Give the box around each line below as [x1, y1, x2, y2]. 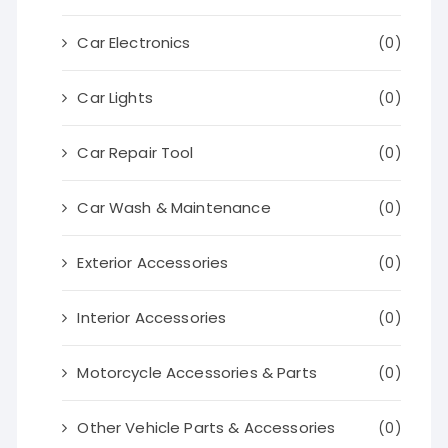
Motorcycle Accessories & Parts [77, 362, 317, 383]
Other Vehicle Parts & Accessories [77, 417, 336, 438]
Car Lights [77, 87, 153, 108]
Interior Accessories [77, 307, 227, 328]
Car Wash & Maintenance [77, 197, 271, 218]
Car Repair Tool [77, 142, 194, 163]
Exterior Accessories [77, 252, 229, 273]
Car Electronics [77, 32, 191, 53]
